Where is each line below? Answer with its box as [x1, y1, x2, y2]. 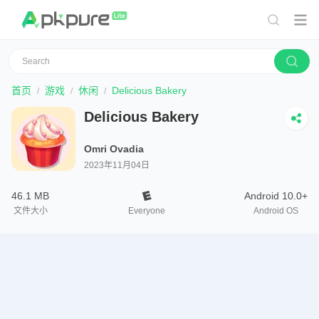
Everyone [128, 206, 165, 216]
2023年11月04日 [84, 160, 150, 170]
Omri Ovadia [84, 143, 144, 155]
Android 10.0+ [244, 190, 308, 202]
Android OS [253, 206, 298, 216]
